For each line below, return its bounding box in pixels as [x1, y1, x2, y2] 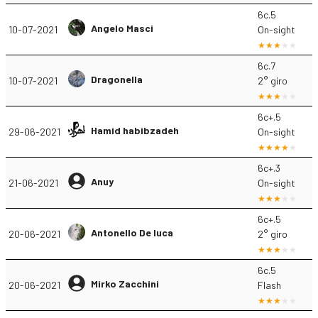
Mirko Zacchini [91, 277, 159, 290]
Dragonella [91, 72, 143, 85]
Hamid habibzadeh [91, 124, 179, 136]
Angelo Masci [91, 21, 153, 34]
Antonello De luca [91, 226, 173, 238]
